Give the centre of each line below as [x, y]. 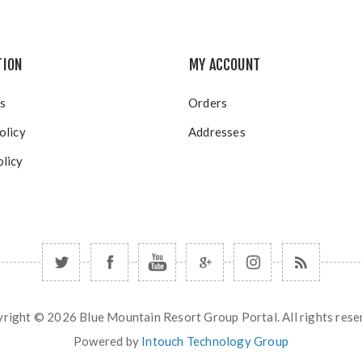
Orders [208, 103]
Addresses [217, 132]
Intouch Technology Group [215, 341]
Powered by [107, 341]
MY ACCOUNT [225, 65]
